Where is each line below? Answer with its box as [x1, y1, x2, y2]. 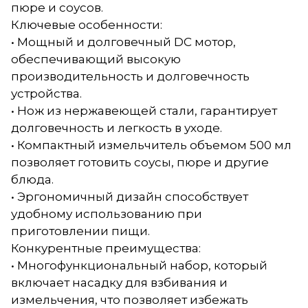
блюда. [11, 172, 54, 186]
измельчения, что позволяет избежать [11, 292, 248, 307]
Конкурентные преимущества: [11, 241, 201, 255]
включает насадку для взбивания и [11, 275, 228, 289]
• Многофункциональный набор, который [11, 258, 267, 272]
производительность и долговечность [11, 69, 250, 83]
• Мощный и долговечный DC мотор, [11, 34, 236, 49]
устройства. [11, 86, 82, 100]
